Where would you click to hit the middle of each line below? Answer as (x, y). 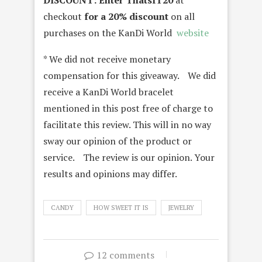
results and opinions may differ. (110, 174)
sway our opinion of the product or (118, 141)
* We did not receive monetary (107, 59)
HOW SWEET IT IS (121, 208)
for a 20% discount (126, 17)
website (193, 33)
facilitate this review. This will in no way (127, 125)
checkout (64, 17)
